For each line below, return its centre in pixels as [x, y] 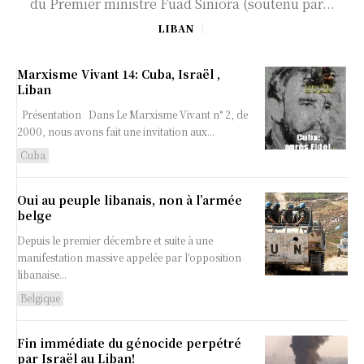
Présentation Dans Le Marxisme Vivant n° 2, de [132, 115]
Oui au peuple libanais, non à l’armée [130, 200]
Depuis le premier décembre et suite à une [115, 240]
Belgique [40, 298]
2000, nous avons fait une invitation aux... [116, 132]
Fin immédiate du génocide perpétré [129, 343]
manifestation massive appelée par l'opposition [129, 258]
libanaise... [42, 275]
